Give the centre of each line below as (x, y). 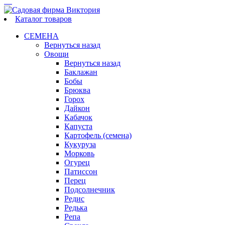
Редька (76, 207)
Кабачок (78, 117)
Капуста (78, 126)
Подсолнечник (90, 189)
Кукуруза (80, 144)
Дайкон (77, 108)
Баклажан (81, 72)
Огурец (77, 162)
